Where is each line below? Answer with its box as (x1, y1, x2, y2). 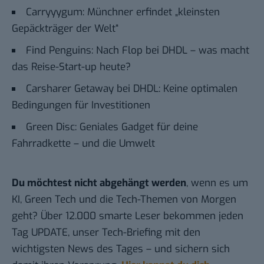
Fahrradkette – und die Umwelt (12, 137, 155, 151)
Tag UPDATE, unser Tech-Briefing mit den (12, 226, 200, 240)
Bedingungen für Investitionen (12, 98, 150, 113)
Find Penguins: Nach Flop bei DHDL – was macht (26, 44, 249, 58)
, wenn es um (186, 176, 248, 190)
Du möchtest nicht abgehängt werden (12, 176, 186, 190)
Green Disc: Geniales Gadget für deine (26, 120, 198, 134)
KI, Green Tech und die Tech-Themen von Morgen (12, 193, 236, 207)
